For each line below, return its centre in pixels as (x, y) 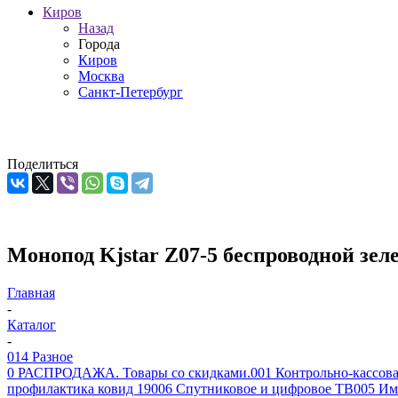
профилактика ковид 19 (79, 388)
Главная (31, 292)
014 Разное (40, 356)
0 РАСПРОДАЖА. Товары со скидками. (129, 372)
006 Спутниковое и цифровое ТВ (252, 388)
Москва (101, 76)
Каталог (32, 324)
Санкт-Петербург (131, 92)
